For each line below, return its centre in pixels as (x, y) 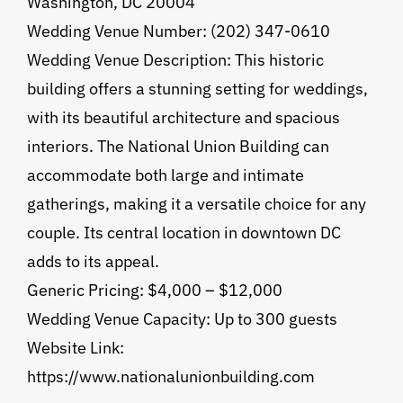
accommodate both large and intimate (165, 175)
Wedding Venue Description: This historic (175, 60)
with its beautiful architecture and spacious (183, 118)
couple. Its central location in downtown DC (184, 233)
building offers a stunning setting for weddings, (197, 89)
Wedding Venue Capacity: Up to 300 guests (182, 319)
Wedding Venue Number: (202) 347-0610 (178, 31)
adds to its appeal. (93, 262)
